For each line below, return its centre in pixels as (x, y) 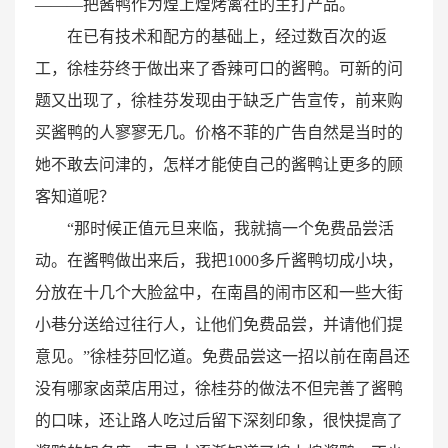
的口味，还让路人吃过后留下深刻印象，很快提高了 (219, 421)
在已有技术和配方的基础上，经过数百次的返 (227, 37)
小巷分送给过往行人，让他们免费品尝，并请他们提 (219, 325)
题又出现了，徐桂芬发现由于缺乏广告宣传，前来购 (219, 101)
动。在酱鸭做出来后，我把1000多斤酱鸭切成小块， (219, 261)
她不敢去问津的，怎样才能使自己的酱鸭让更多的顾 (219, 165)
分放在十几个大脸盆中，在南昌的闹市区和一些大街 (219, 293)
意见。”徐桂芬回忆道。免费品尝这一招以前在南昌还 (222, 357)
